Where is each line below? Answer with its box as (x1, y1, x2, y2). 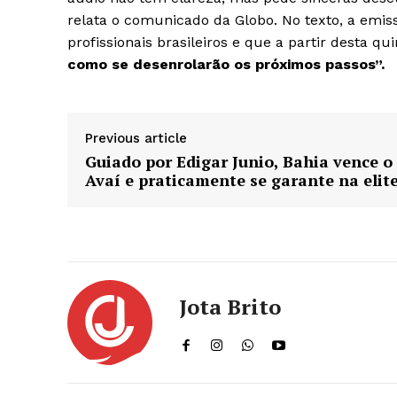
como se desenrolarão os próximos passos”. (67, 56, 385, 74)
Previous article (85, 130, 187, 147)
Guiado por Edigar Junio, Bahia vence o (85, 151, 393, 173)
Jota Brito (179, 292, 281, 322)
